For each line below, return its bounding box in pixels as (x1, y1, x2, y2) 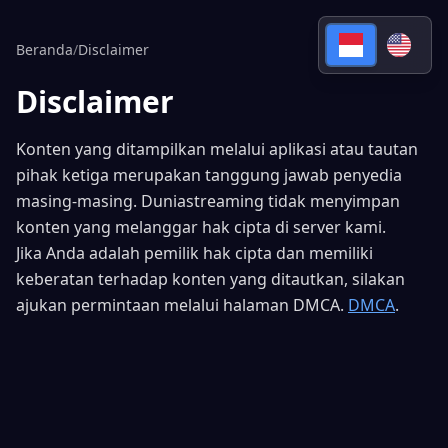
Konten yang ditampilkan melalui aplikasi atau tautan (16, 138, 418, 160)
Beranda (16, 40, 73, 59)
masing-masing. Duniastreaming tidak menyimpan (16, 190, 400, 212)
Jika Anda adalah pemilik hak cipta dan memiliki (16, 242, 373, 264)
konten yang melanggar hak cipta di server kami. (16, 216, 386, 238)
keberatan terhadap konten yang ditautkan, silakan (16, 268, 405, 290)
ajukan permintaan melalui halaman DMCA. (16, 294, 348, 316)
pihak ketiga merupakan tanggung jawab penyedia (16, 164, 402, 186)
